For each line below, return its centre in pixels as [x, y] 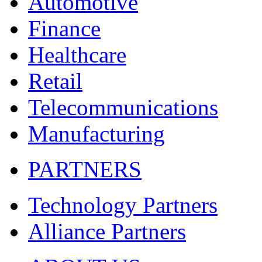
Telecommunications [123, 107]
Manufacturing [96, 134]
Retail [55, 81]
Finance [64, 28]
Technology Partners [123, 205]
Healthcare [77, 55]
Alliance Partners [107, 231]
